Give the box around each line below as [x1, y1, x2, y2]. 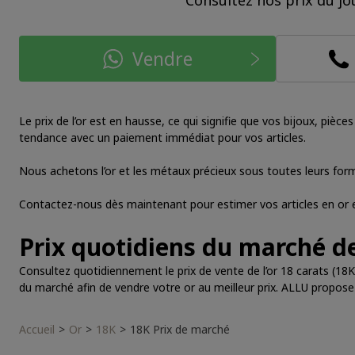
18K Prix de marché [130, 322, 230, 337]
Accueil [19, 322, 55, 337]
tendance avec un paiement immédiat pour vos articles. [19, 130, 306, 145]
